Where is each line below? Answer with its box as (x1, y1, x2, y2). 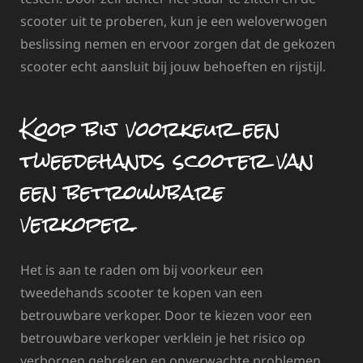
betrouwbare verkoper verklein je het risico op (20, 328, 305, 347)
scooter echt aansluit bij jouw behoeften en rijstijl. (20, 57, 326, 75)
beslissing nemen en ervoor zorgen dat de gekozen (20, 34, 335, 53)
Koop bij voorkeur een (20, 106, 280, 152)
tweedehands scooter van (20, 138, 314, 184)
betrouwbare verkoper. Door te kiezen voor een (20, 305, 312, 324)
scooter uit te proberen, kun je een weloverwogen (20, 11, 327, 30)
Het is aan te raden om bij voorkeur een (20, 260, 263, 279)
